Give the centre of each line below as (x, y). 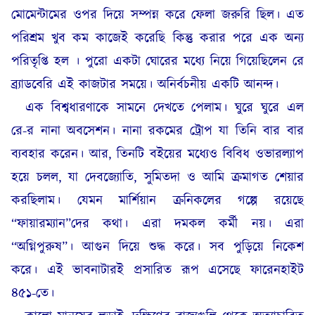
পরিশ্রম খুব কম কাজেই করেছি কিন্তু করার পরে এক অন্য (157, 38)
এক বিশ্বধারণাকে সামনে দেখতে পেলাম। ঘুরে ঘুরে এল (165, 108)
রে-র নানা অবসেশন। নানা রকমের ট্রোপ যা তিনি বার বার (157, 131)
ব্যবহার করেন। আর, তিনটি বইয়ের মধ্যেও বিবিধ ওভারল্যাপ (157, 154)
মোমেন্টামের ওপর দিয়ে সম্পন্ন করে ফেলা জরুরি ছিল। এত (157, 15)
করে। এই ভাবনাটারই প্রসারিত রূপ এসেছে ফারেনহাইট (157, 270)
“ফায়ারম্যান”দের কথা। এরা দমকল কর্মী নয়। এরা (157, 224)
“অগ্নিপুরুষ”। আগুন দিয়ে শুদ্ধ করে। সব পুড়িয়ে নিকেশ (157, 247)
